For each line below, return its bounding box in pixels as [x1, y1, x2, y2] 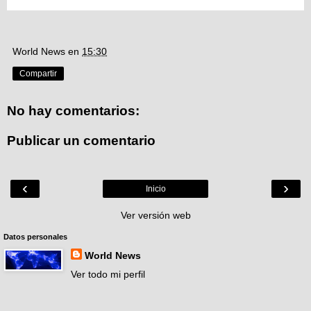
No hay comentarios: [7, 103, 140, 118]
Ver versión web [120, 209, 191, 221]
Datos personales [3, 232, 67, 241]
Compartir [19, 68, 57, 78]
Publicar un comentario [7, 133, 155, 149]
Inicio [145, 183, 166, 194]
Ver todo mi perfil [70, 268, 145, 280]
